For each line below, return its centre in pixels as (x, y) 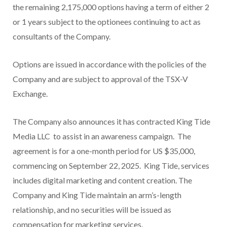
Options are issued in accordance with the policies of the (109, 64)
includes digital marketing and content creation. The (102, 180)
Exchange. (30, 93)
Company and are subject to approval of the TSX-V (100, 79)
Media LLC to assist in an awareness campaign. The (102, 136)
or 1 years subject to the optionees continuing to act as (107, 21)
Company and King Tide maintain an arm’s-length (97, 195)
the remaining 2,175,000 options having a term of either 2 (111, 7)
